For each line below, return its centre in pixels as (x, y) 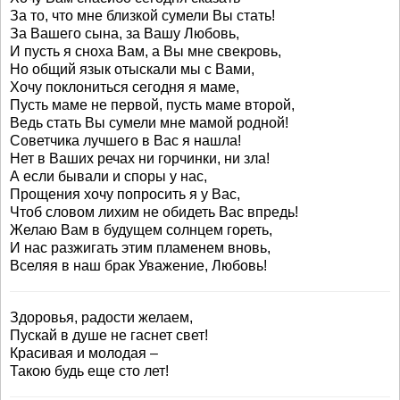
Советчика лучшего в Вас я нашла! (125, 141)
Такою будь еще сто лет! (89, 371)
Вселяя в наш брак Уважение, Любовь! (138, 266)
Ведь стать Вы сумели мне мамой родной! (149, 123)
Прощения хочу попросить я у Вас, (125, 194)
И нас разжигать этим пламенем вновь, (140, 248)
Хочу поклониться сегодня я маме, (125, 87)
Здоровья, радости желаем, (101, 317)
